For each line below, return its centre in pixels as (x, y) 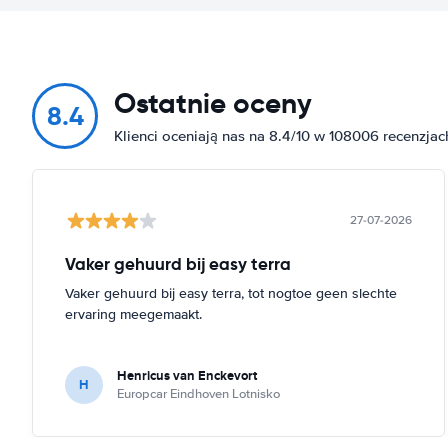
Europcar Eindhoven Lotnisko (198, 393)
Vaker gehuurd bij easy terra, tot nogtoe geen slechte (231, 293)
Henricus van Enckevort (187, 375)
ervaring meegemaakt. (133, 314)
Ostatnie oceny (213, 103)
